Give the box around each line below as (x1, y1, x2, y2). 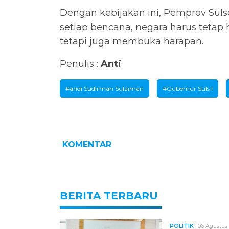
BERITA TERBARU (60, 190, 158, 202)
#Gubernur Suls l (163, 85, 213, 93)
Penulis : (60, 58, 101, 70)
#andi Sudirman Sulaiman (65, 85, 144, 93)
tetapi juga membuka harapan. (60, 36, 203, 48)
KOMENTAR (60, 140, 111, 150)
